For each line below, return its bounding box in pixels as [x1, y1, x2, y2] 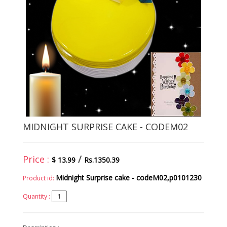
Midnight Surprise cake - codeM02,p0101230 [56, 173, 202, 183]
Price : [23, 153, 52, 166]
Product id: [23, 174, 54, 183]
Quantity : [23, 192, 50, 201]
